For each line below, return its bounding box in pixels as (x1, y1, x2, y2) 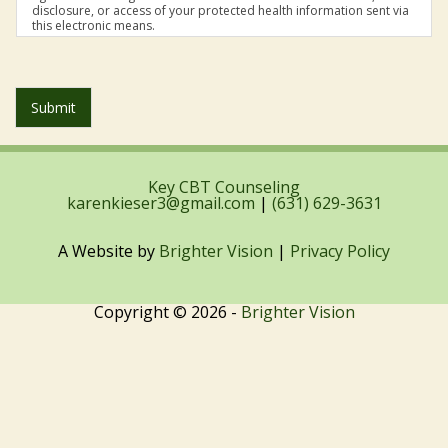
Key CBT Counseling (148, 176, 300, 199)
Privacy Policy (290, 240, 390, 263)
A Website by (58, 240, 159, 263)
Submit (31, 97, 76, 117)
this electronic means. (32, 16, 155, 34)
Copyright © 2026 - (93, 301, 241, 324)
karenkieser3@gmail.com (66, 192, 255, 215)
